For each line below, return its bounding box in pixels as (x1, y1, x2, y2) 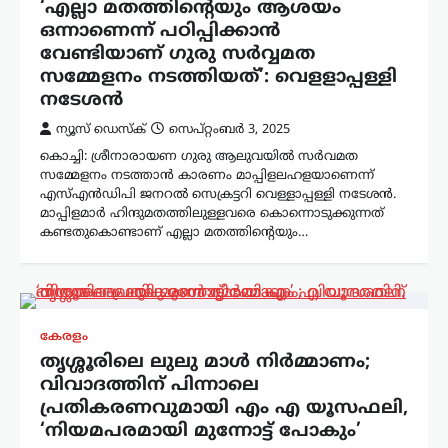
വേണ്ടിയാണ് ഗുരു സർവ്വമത (40, 43, 315, 67)
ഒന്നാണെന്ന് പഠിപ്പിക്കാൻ (40, 20, 280, 44)
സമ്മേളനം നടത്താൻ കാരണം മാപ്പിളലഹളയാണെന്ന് (40, 168, 374, 185)
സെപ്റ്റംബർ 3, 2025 (169, 122, 290, 139)
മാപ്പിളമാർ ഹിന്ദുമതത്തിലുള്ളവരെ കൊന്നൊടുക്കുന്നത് (40, 206, 384, 223)
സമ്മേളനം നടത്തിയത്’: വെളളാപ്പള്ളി (40, 66, 397, 90)
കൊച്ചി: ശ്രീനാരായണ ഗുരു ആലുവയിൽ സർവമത (40, 149, 358, 166)
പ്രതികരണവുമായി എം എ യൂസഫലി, (40, 397, 408, 421)
